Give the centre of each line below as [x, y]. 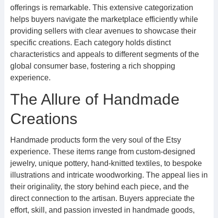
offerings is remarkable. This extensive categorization [101, 8]
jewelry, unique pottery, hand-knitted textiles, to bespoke [106, 163]
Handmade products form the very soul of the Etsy [95, 140]
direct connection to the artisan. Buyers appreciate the [102, 198]
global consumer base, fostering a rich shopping [92, 66]
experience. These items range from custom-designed [102, 152]
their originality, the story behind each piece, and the [99, 187]
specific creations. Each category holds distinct [90, 43]
